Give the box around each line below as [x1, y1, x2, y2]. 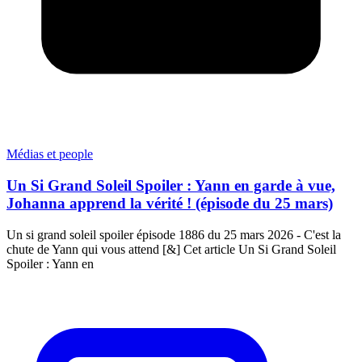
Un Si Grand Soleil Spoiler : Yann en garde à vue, [6, 177, 335, 195]
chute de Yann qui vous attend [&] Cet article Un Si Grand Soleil [6, 242, 336, 256]
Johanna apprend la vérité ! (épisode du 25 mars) [6, 195, 333, 213]
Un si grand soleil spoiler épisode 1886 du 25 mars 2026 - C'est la [6, 227, 341, 242]
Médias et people [6, 147, 93, 162]
